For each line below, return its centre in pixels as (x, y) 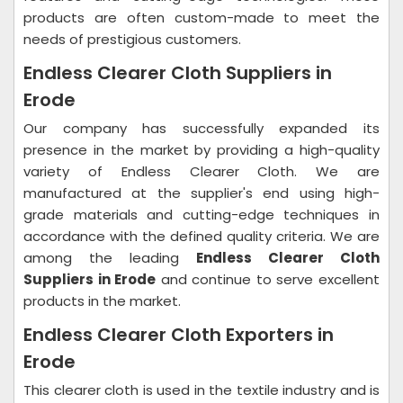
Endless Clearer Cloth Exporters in (179, 335)
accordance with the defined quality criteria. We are (201, 236)
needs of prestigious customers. (132, 39)
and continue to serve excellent (268, 279)
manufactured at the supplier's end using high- (201, 193)
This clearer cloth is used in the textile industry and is (201, 390)
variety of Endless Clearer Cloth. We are (201, 171)
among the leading (110, 258)
